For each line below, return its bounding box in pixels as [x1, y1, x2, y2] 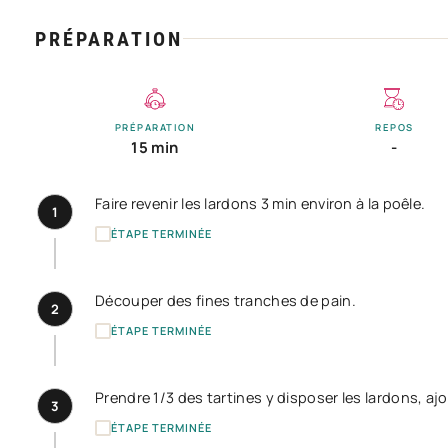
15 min [131, 136, 179, 158]
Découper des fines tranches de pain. [95, 290, 356, 310]
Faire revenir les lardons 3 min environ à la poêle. [95, 193, 426, 213]
